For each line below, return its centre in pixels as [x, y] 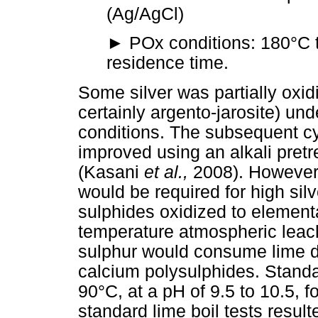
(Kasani [111, 172]
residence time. [168, 62]
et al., [169, 172]
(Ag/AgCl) [145, 13]
